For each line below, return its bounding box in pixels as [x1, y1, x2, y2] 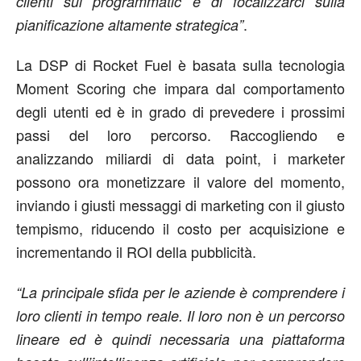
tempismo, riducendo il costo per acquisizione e [16, 218, 345, 239]
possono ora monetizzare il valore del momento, [16, 171, 345, 192]
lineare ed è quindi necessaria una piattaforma [16, 329, 345, 349]
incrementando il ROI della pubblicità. [16, 241, 256, 262]
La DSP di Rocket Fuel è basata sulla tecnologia [16, 54, 345, 75]
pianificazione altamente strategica [16, 15, 239, 35]
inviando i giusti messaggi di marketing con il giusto [16, 194, 345, 215]
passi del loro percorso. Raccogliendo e [16, 124, 345, 145]
